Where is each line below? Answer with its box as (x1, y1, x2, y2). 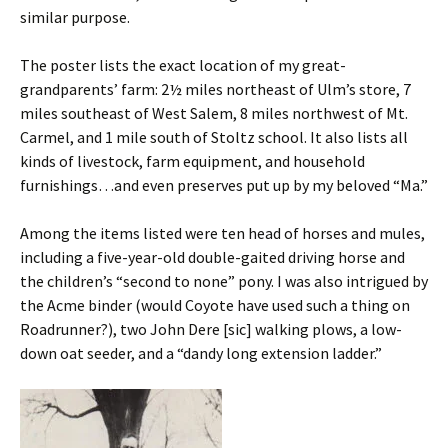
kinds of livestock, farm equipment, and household (20, 151, 365, 171)
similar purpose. (20, 7, 130, 27)
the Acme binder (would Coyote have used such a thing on (20, 295, 410, 315)
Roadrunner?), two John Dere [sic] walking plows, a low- (20, 319, 402, 339)
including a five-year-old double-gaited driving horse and (20, 247, 405, 267)
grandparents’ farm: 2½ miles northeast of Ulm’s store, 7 (20, 79, 411, 99)
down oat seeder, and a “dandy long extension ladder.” (20, 343, 382, 363)
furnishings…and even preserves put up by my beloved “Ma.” (20, 175, 428, 195)
